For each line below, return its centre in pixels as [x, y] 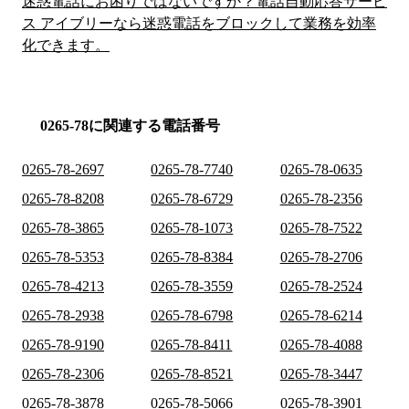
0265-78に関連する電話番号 [130, 126]
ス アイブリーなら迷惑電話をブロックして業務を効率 [199, 24]
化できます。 [66, 46]
